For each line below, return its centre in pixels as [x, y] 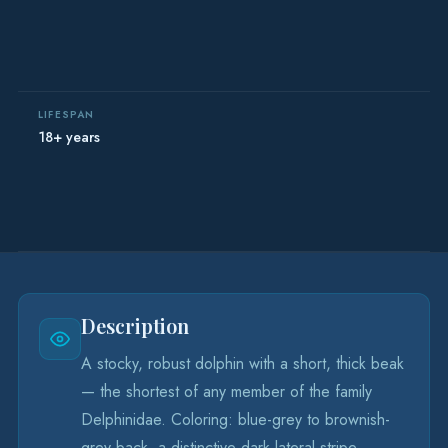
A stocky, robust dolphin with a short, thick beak [242, 363]
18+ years [69, 137]
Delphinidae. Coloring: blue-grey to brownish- [235, 419]
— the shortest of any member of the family [226, 391]
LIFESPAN [66, 114]
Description [135, 325]
